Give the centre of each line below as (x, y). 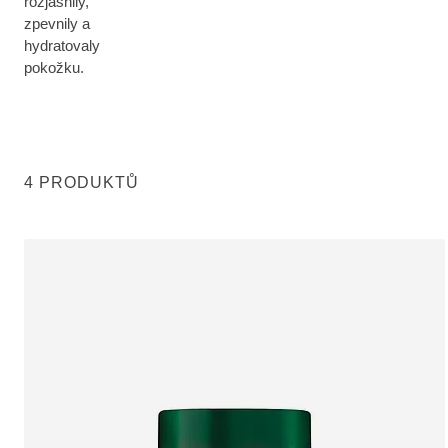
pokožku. (54, 67)
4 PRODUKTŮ (81, 182)
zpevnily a (57, 23)
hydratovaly (62, 45)
